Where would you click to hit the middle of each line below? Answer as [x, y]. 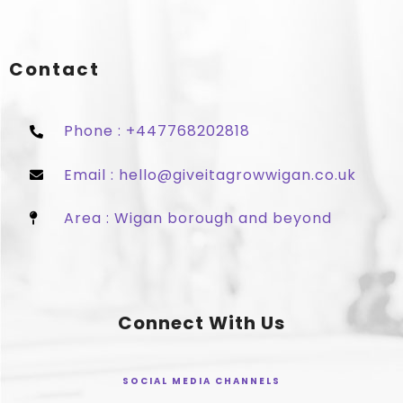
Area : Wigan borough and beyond [198, 218]
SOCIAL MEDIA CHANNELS [201, 381]
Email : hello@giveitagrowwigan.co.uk [210, 175]
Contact [54, 70]
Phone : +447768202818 [157, 131]
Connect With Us [201, 323]
